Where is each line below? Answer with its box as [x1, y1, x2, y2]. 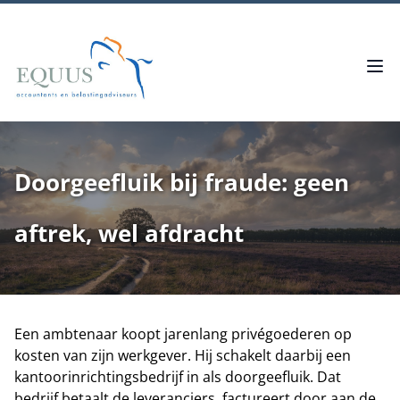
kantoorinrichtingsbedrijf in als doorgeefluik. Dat [14, 367, 341, 387]
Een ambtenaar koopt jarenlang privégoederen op [14, 324, 352, 344]
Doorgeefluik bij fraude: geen [14, 166, 349, 198]
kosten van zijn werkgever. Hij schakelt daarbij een [14, 346, 351, 365]
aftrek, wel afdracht [14, 217, 244, 249]
